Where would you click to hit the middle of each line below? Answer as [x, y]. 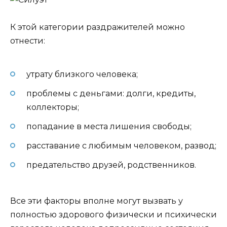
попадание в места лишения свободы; [109, 127]
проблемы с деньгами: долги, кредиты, [111, 93]
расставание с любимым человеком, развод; [121, 146]
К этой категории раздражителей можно [98, 27]
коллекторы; [53, 107]
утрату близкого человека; [82, 74]
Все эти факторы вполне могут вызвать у [97, 201]
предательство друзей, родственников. [111, 165]
